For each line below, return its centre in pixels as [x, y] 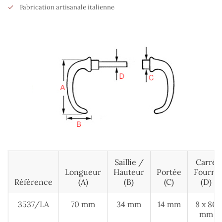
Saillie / [129, 162]
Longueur [83, 172]
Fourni [206, 172]
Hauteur [129, 172]
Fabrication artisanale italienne [67, 7]
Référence [33, 182]
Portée [169, 172]
